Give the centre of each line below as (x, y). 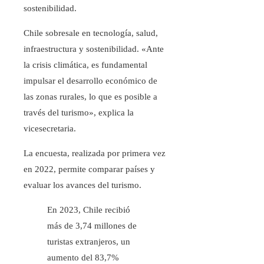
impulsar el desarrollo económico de (90, 81)
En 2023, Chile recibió (89, 210)
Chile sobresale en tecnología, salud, (91, 33)
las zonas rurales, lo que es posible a (90, 97)
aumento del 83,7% (83, 258)
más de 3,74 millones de (92, 226)
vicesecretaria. (50, 129)
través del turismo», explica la (79, 113)
